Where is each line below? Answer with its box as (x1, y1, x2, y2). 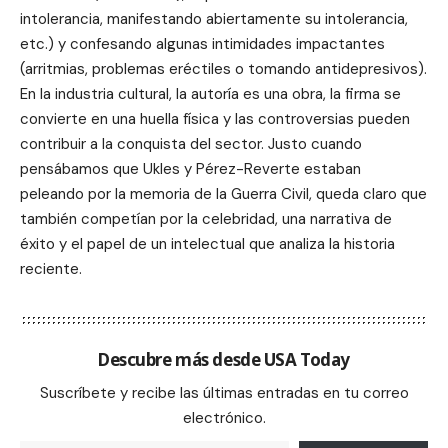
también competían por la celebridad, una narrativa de (20, 208, 392, 229)
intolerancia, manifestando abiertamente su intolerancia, (20, 8, 408, 29)
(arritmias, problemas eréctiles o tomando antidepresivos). (20, 58, 427, 79)
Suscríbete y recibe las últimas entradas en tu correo (39, 382, 409, 403)
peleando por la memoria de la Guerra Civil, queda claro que (20, 183, 427, 204)
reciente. (20, 258, 82, 279)
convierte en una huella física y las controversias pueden (20, 108, 410, 129)
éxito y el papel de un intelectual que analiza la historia (20, 233, 395, 254)
